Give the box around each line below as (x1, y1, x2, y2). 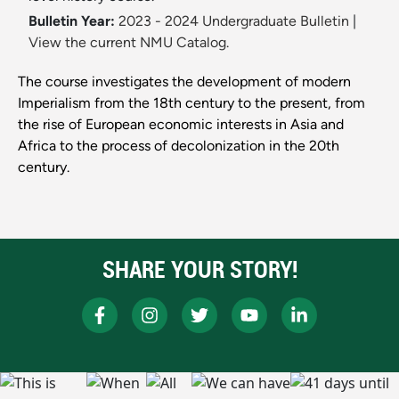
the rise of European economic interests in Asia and (18, 116, 344, 134)
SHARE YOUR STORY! (102, 254, 297, 286)
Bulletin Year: (28, 12, 115, 30)
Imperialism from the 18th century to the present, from (18, 94, 365, 112)
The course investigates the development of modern (18, 73, 351, 91)
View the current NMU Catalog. (28, 34, 229, 52)
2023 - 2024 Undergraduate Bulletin (118, 12, 349, 30)
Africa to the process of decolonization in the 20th (18, 137, 339, 155)
